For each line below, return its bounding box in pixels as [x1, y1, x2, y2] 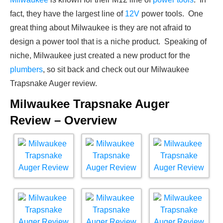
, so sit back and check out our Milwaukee [43, 65, 189, 74]
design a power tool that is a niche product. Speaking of [10, 37, 207, 46]
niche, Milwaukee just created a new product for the [10, 51, 190, 60]
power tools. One [139, 9, 203, 18]
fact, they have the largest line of [10, 9, 125, 18]
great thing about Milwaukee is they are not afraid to [10, 23, 191, 32]
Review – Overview [10, 113, 117, 127]
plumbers [10, 65, 43, 74]
